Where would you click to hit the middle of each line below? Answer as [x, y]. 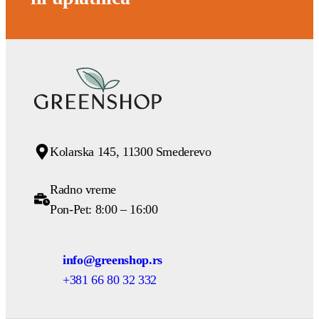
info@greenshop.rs [113, 260]
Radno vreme [83, 190]
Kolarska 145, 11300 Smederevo [131, 152]
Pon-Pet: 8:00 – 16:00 [104, 210]
